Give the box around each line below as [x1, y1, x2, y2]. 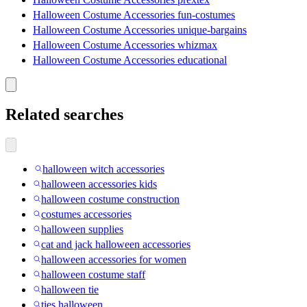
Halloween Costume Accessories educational [33, 54, 227, 66]
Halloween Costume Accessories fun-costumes [33, 9, 235, 21]
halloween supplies [41, 223, 123, 236]
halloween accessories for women [41, 254, 186, 266]
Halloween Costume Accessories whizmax [33, 39, 217, 51]
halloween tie [41, 284, 99, 296]
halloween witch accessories [42, 163, 164, 175]
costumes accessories [41, 208, 132, 221]
